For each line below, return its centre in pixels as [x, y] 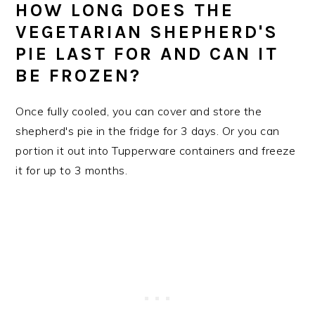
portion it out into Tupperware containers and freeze [156, 151]
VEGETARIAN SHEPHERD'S [147, 32]
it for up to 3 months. [72, 171]
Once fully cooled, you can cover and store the [139, 111]
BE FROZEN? [79, 76]
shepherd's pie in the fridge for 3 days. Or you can [148, 131]
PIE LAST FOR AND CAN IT [147, 54]
